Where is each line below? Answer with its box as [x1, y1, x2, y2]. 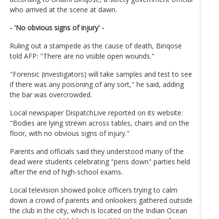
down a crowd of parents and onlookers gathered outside [10, 195, 193, 205]
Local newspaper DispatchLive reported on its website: [10, 108, 183, 117]
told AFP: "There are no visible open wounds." [10, 51, 154, 61]
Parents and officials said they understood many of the [10, 146, 184, 156]
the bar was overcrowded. [10, 89, 92, 99]
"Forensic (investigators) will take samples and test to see [10, 69, 192, 79]
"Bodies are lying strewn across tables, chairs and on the [10, 118, 189, 128]
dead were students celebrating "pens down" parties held [10, 156, 190, 166]
